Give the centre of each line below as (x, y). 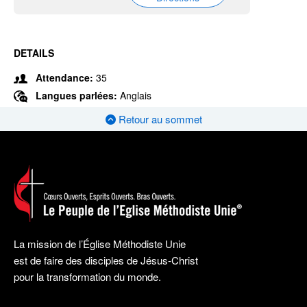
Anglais (136, 95)
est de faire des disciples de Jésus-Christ (106, 260)
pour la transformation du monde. (87, 277)
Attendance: (64, 77)
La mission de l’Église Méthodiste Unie (100, 244)
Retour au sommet (159, 119)
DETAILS (34, 53)
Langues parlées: (78, 95)
